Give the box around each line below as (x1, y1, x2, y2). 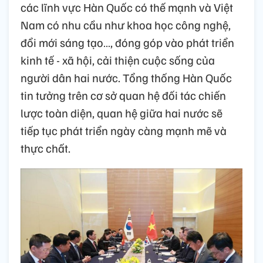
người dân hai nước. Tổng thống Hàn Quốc (21, 69, 232, 85)
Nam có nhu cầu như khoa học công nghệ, (21, 16, 231, 32)
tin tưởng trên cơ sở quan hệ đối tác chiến (21, 87, 226, 103)
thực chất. (21, 140, 70, 156)
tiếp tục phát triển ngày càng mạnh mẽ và (21, 122, 227, 138)
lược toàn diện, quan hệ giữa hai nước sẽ (21, 104, 222, 120)
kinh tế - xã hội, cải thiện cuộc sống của (21, 52, 215, 68)
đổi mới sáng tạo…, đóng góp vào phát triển (21, 34, 234, 50)
